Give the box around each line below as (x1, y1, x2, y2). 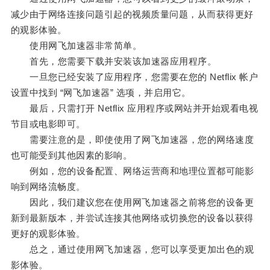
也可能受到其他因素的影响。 (10, 150, 133, 161)
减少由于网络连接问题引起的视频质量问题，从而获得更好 (10, 9, 254, 20)
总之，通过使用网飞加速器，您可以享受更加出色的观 (10, 244, 254, 255)
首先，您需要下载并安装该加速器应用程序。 (10, 56, 217, 67)
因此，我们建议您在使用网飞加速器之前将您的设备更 (10, 197, 254, 208)
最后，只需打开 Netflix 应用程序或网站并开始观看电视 (10, 103, 259, 114)
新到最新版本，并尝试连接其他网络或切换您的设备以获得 (10, 213, 254, 224)
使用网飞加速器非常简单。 (10, 40, 142, 51)
